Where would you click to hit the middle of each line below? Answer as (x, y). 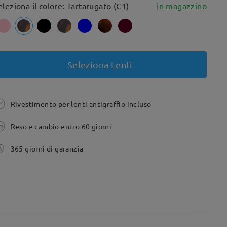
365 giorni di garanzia (47, 148)
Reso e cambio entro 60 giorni (61, 126)
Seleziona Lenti (100, 64)
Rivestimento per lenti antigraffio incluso (81, 104)
